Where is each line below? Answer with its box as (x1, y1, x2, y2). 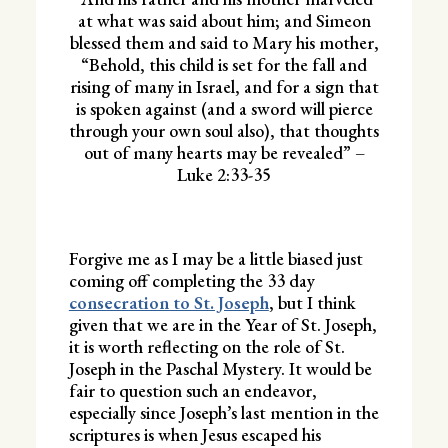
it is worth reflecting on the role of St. (68, 334, 345, 358)
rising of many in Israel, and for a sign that (69, 74, 379, 98)
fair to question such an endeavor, (68, 378, 317, 402)
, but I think (268, 290, 356, 314)
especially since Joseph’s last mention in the (68, 400, 379, 424)
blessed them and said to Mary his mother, (69, 30, 379, 54)
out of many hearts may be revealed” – (83, 140, 365, 164)
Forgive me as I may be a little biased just (68, 246, 363, 270)
